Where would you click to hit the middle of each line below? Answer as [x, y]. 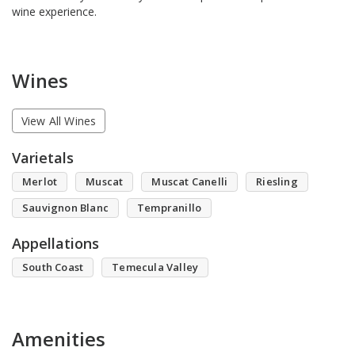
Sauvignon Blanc [65, 208]
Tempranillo [170, 208]
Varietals [43, 158]
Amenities [59, 340]
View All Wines [59, 121]
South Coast [53, 267]
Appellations [55, 244]
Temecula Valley [155, 267]
